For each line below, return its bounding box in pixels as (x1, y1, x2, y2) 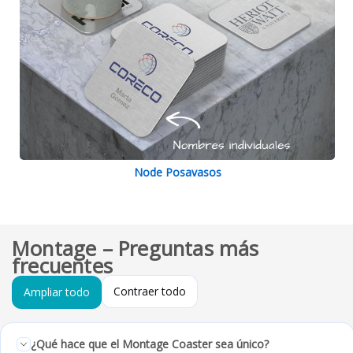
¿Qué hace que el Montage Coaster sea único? (31, 336, 269, 351)
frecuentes (12, 251, 113, 280)
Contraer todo (113, 283, 186, 299)
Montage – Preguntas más (12, 234, 259, 262)
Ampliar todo (24, 284, 90, 299)
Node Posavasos (133, 164, 221, 180)
